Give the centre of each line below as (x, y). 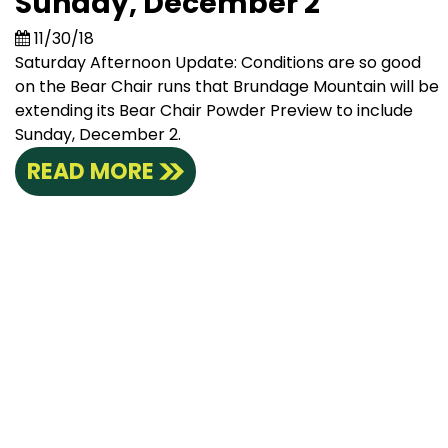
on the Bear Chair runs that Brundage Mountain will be (227, 87)
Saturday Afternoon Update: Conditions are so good (218, 63)
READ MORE (90, 172)
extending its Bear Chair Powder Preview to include (214, 111)
